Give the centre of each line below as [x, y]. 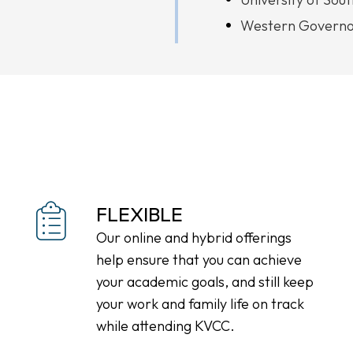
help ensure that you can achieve [199, 260]
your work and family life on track [200, 304]
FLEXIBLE [139, 214]
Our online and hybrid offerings [193, 238]
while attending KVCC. [165, 326]
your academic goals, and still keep [204, 282]
